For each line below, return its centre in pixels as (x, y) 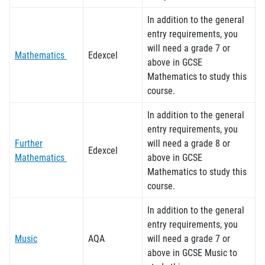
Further (29, 143)
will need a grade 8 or (189, 143)
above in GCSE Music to (192, 252)
